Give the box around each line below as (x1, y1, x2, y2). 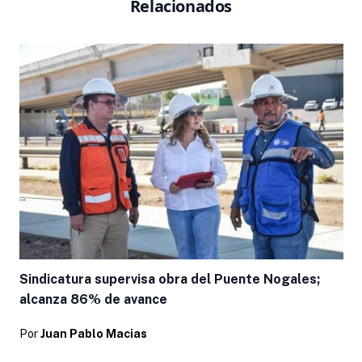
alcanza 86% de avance (19, 291, 167, 307)
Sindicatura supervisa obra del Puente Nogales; (19, 271, 320, 287)
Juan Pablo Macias (40, 326, 147, 340)
